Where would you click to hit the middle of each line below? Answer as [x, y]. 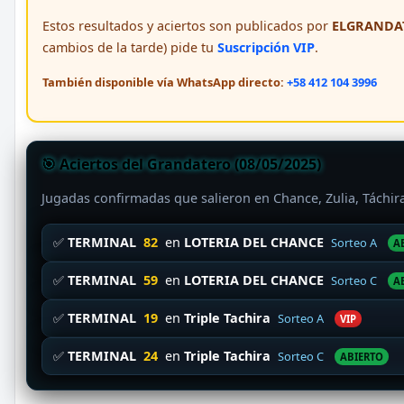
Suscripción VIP [266, 48]
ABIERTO [362, 357]
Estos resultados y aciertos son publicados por [187, 26]
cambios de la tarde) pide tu [130, 48]
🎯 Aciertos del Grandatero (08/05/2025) [181, 165]
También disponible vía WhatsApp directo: [165, 83]
